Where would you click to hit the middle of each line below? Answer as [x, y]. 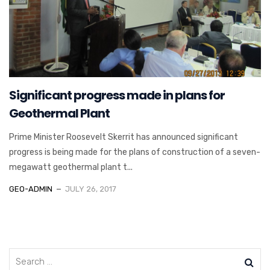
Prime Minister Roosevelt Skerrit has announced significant [124, 137]
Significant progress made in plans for [117, 95]
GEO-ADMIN [31, 189]
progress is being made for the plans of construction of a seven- [135, 152]
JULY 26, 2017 [91, 189]
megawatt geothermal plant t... [71, 167]
